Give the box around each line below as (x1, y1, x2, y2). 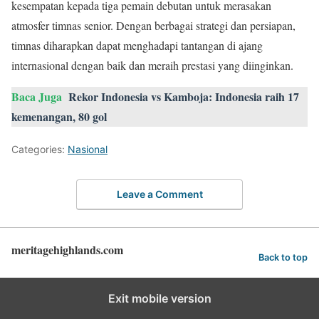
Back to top (258, 251, 308, 263)
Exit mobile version (108, 291, 211, 305)
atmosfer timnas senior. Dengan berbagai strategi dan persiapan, (11, 18, 296, 33)
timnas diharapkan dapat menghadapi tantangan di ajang (11, 38, 263, 53)
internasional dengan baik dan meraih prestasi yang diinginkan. (11, 58, 293, 73)
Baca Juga (11, 88, 62, 105)
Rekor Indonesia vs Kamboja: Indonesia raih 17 (68, 88, 299, 105)
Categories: (11, 143, 68, 156)
